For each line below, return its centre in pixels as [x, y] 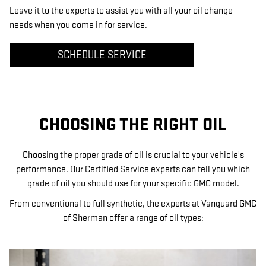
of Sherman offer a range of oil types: [133, 218]
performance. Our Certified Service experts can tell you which [133, 169]
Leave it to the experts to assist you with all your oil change [121, 11]
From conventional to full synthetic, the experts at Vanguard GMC [133, 204]
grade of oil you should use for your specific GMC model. [133, 183]
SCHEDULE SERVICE [102, 55]
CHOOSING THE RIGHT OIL [133, 125]
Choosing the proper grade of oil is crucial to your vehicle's [133, 155]
